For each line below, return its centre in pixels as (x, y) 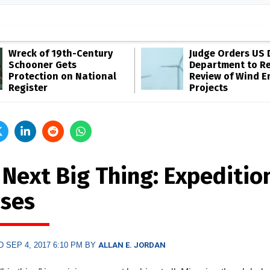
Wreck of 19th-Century (61, 53)
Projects (209, 88)
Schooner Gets (42, 65)
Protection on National (62, 76)
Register (28, 88)
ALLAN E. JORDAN (132, 245)
